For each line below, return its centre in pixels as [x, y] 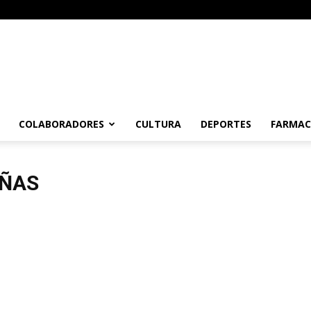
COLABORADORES [61, 124]
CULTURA [158, 124]
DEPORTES [226, 124]
